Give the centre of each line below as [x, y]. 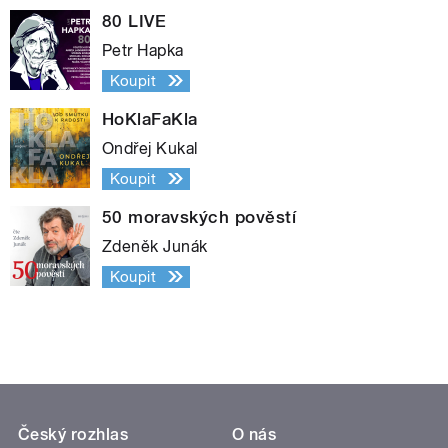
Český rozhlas [73, 434]
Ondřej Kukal [150, 148]
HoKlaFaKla [150, 118]
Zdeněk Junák [155, 246]
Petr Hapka [143, 50]
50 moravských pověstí [199, 216]
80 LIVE [134, 20]
